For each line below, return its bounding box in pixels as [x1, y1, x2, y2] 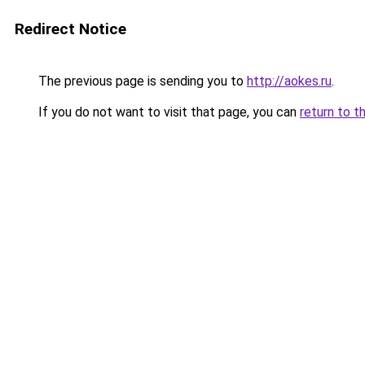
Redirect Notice [15, 20, 126, 38]
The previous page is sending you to [35, 73, 247, 89]
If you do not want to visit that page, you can [35, 104, 300, 120]
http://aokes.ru [247, 73, 332, 89]
